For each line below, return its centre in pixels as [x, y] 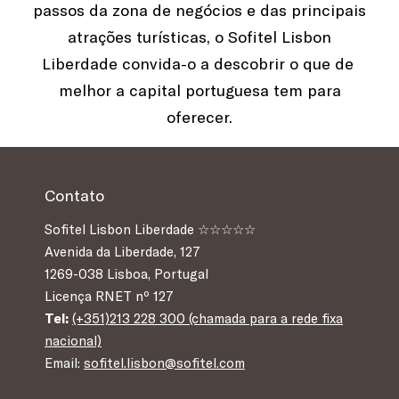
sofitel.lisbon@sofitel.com [164, 363]
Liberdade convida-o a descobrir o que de [199, 64]
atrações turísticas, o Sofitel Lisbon [199, 37]
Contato [74, 195]
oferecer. [199, 117]
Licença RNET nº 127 [109, 296]
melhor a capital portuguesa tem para [199, 90]
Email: [64, 363]
